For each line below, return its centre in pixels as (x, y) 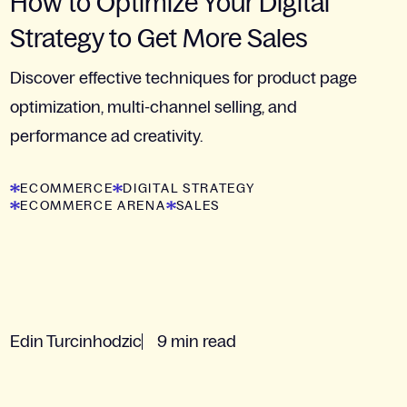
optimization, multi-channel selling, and (154, 108)
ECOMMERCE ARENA (93, 206)
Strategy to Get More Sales (159, 39)
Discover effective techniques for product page (184, 79)
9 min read (197, 342)
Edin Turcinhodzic (76, 342)
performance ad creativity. (107, 137)
